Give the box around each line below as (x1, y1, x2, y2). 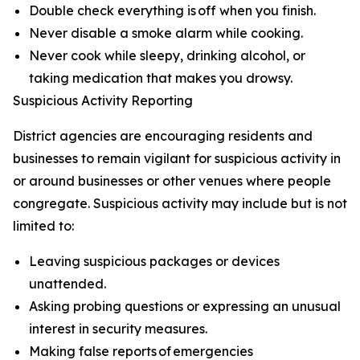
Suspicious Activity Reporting (13, 92, 193, 108)
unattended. (29, 276, 106, 292)
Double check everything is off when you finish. (29, 2, 316, 18)
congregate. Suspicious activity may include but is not (13, 195, 347, 211)
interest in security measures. (29, 321, 207, 337)
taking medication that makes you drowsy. (29, 70, 292, 86)
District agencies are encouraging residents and (13, 128, 313, 144)
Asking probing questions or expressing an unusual (29, 298, 341, 314)
